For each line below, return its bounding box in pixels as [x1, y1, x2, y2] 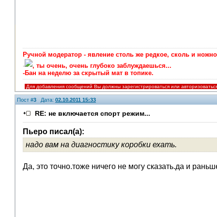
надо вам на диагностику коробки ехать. [26, 140, 177, 149]
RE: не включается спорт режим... [35, 109, 150, 117]
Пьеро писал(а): [23, 127, 84, 136]
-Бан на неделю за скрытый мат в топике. [23, 69, 154, 77]
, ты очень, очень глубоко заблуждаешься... [32, 62, 171, 69]
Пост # [17, 97, 33, 103]
